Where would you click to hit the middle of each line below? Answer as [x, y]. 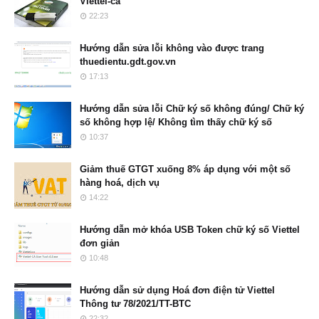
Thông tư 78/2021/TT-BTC [135, 304]
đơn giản [100, 243]
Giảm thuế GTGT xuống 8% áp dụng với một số [185, 169]
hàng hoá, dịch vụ [120, 183]
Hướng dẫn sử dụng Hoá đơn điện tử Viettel [177, 290]
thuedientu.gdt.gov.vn [128, 62]
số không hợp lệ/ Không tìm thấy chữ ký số [176, 122]
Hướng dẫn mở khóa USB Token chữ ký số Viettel [190, 230]
